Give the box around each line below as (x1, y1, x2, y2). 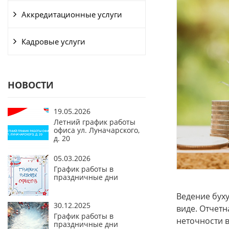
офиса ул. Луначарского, (54, 125, 140, 135)
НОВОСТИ (8, 79, 54, 91)
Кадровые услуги (21, 36, 85, 47)
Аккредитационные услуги (21, 9, 122, 20)
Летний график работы (54, 117, 135, 127)
